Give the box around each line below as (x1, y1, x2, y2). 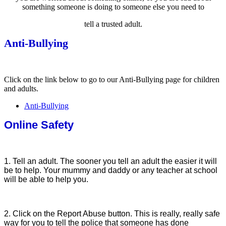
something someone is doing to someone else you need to (22, 2, 204, 11)
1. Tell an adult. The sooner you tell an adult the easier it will (4, 156, 217, 165)
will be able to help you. (4, 175, 88, 184)
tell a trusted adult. (84, 19, 142, 28)
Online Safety (4, 118, 74, 131)
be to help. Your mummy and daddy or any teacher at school (4, 165, 217, 175)
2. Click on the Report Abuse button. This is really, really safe (4, 209, 220, 218)
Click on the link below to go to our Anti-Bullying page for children (4, 75, 219, 84)
